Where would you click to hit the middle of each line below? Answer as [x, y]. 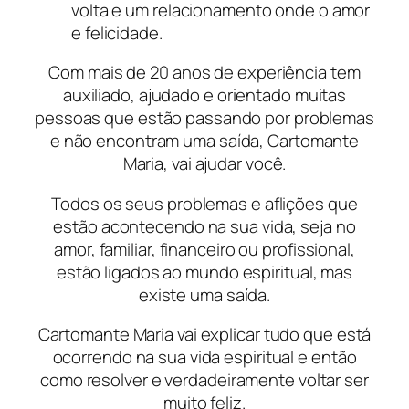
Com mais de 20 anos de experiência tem [204, 73]
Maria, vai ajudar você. [204, 164]
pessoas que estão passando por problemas [204, 118]
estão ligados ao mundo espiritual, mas [204, 272]
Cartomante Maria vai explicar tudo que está [204, 335]
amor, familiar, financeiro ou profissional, [204, 249]
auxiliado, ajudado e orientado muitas [204, 95]
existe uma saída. [204, 294]
